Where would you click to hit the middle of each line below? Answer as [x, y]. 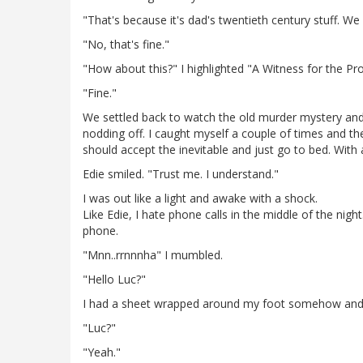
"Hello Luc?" [114, 280]
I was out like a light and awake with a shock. [200, 199]
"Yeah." [102, 352]
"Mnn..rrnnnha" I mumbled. [153, 255]
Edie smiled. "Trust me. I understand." [181, 174]
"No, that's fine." [126, 45]
